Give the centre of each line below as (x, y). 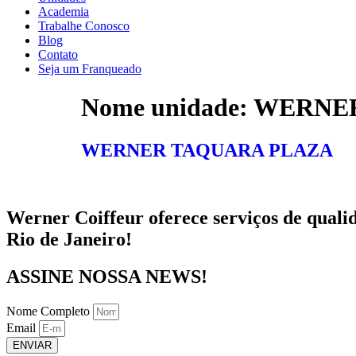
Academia (64, 12)
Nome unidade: (167, 108)
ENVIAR (32, 345)
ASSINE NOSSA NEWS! (107, 276)
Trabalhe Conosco (84, 26)
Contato (58, 54)
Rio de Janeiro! (69, 239)
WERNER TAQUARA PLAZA (207, 150)
